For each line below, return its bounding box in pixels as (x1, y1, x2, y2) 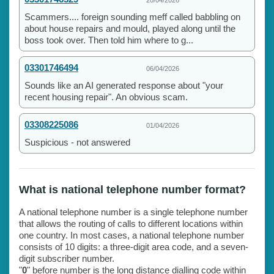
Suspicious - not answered (24, 136, 130, 147)
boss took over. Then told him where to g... (24, 34, 193, 45)
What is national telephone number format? (19, 183, 246, 196)
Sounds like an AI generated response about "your (24, 80, 223, 91)
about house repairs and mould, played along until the (24, 23, 235, 34)
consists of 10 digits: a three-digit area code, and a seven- (19, 241, 248, 252)
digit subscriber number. (19, 253, 114, 264)
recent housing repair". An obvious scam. (24, 91, 188, 102)
